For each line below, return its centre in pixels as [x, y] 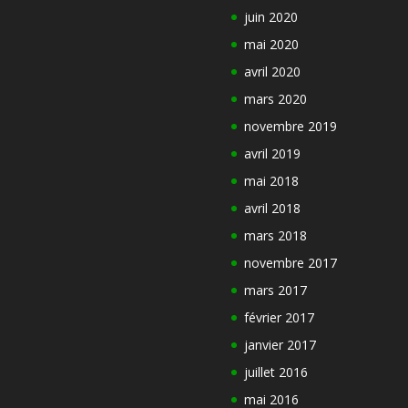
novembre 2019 [290, 127]
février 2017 [279, 318]
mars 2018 [275, 236]
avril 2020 [272, 72]
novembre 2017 [290, 263]
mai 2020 [271, 45]
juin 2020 [270, 17]
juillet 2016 [275, 372]
